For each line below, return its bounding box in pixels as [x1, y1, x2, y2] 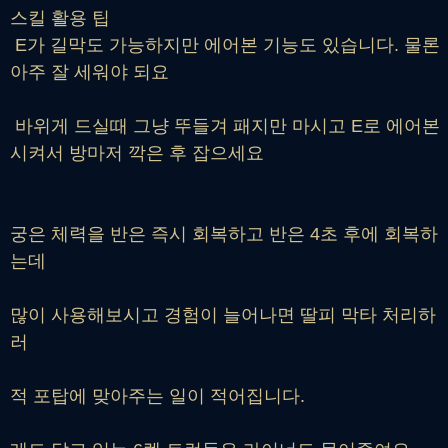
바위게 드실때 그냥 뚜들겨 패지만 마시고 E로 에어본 [10, 115, 440, 136]
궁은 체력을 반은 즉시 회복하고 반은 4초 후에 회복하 [10, 223, 438, 244]
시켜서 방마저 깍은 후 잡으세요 [10, 142, 264, 163]
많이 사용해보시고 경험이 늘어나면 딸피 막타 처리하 [10, 304, 436, 325]
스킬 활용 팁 [10, 7, 110, 28]
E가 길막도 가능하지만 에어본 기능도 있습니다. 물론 [10, 34, 440, 55]
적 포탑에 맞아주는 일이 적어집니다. [10, 385, 305, 406]
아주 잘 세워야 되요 [10, 61, 169, 82]
